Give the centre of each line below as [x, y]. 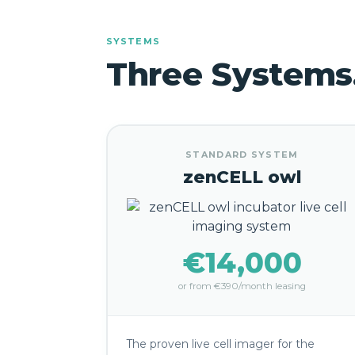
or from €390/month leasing [242, 286]
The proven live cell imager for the [221, 344]
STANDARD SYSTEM [242, 155]
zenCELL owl [242, 177]
